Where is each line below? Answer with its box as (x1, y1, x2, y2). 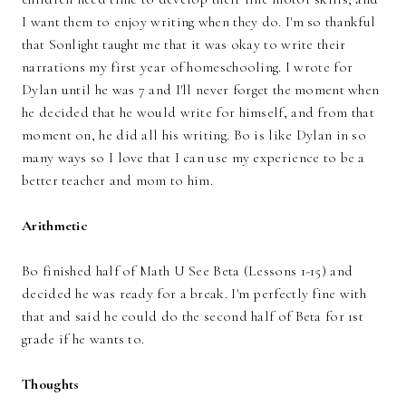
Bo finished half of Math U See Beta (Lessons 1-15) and (22, 262, 353, 281)
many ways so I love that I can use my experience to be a (22, 149, 365, 168)
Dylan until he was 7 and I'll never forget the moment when (22, 81, 380, 100)
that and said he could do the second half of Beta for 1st (22, 307, 364, 326)
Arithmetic (22, 217, 92, 236)
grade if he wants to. (22, 330, 145, 349)
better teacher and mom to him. (22, 171, 214, 190)
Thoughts (22, 375, 80, 394)
